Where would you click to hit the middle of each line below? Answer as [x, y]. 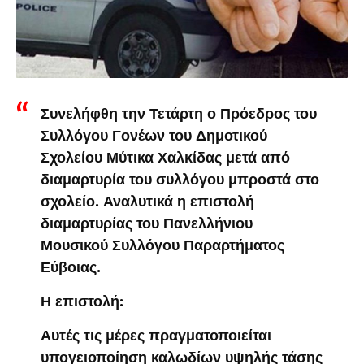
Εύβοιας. [71, 267]
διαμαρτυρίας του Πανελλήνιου [147, 223]
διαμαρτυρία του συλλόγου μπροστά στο [180, 180]
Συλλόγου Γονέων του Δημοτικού [154, 136]
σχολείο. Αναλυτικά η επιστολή [147, 201]
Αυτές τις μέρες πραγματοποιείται [156, 336]
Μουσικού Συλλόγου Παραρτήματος [162, 245]
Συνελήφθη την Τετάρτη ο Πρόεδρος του [179, 114]
